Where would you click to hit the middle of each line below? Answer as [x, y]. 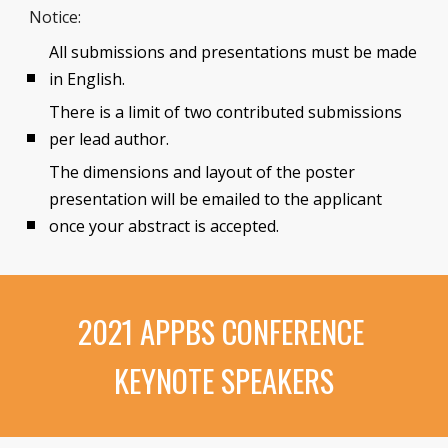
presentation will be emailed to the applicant [216, 199]
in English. [87, 79]
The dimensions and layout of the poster [202, 172]
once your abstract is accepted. [166, 226]
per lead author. [109, 139]
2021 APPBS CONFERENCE [220, 331]
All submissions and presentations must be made [233, 52]
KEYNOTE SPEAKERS [224, 380]
